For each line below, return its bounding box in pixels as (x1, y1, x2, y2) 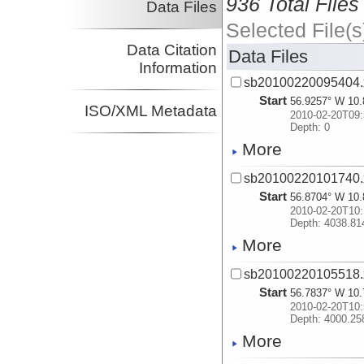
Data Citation (127, 41, 218, 59)
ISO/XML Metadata (84, 102, 218, 120)
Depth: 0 (290, 121, 331, 134)
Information (139, 59, 218, 77)
